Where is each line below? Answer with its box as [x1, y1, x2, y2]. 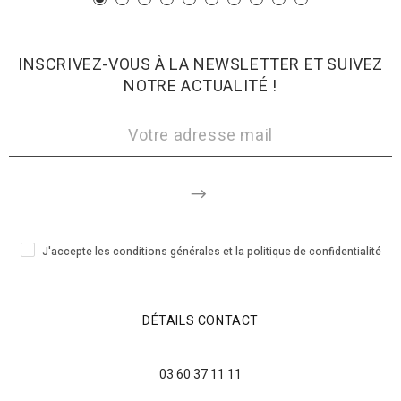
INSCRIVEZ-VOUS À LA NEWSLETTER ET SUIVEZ [17, 53, 383, 78]
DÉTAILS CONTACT [142, 311, 259, 330]
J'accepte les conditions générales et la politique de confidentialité [41, 243, 381, 260]
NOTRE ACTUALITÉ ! [124, 74, 277, 99]
